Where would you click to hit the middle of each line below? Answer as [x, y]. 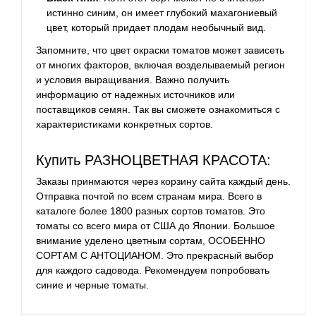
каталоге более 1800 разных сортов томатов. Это [151, 211]
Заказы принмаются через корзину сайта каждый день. [163, 182]
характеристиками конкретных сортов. [124, 124]
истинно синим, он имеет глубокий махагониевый [162, 12]
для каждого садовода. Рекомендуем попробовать [153, 271]
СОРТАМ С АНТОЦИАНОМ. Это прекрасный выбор [155, 256]
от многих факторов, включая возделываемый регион [160, 65]
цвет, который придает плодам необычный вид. [157, 27]
